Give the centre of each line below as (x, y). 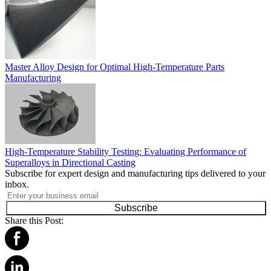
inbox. (17, 184)
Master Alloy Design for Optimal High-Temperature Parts (115, 67)
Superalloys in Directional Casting (70, 162)
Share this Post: (34, 220)
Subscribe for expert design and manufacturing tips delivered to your (135, 173)
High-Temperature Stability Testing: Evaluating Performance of (126, 151)
